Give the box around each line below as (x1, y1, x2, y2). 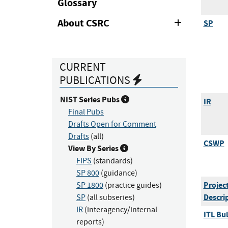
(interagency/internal (83, 205, 157, 215)
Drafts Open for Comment (68, 119, 156, 129)
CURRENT (60, 60, 106, 74)
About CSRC (58, 16, 110, 30)
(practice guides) (103, 180, 162, 190)
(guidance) (99, 168, 137, 178)
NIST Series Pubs (60, 94, 121, 105)
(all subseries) (85, 192, 135, 203)
